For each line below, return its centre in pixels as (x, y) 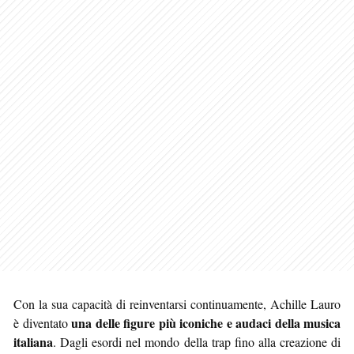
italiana (33, 341)
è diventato (42, 322)
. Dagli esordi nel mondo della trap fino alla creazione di (197, 341)
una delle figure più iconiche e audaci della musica (206, 322)
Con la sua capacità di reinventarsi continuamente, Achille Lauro (177, 303)
